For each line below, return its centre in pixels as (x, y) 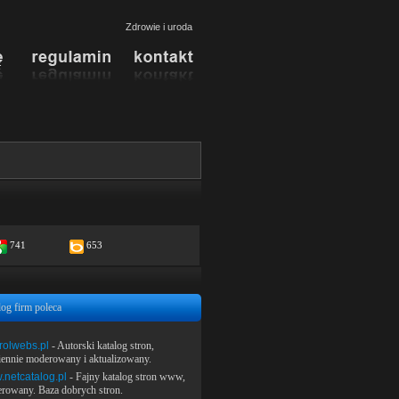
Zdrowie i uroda (159, 27)
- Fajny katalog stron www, (126, 377)
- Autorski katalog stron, (102, 346)
